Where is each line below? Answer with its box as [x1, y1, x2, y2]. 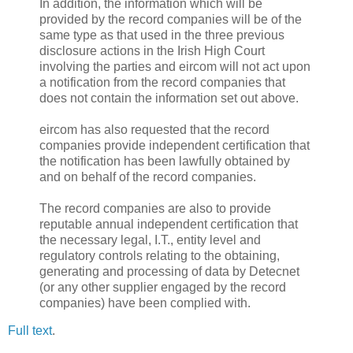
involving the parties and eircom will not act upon [39, 59, 310, 73]
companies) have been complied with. [39, 295, 251, 310]
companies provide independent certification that [39, 138, 310, 152]
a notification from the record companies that [39, 75, 285, 89]
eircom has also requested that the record [39, 122, 269, 136]
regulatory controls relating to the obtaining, [39, 248, 280, 262]
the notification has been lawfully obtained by [39, 154, 290, 168]
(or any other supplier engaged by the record [39, 280, 286, 294]
